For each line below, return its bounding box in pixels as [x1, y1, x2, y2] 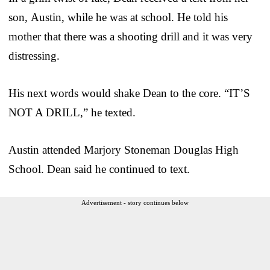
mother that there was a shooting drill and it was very [8, 30, 253, 43]
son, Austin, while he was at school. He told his [8, 10, 228, 24]
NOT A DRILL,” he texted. [8, 105, 136, 119]
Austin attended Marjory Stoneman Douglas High [8, 143, 239, 156]
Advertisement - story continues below [81, 198, 189, 206]
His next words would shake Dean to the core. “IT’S [8, 86, 250, 99]
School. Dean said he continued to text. [8, 162, 190, 175]
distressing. [8, 49, 60, 62]
